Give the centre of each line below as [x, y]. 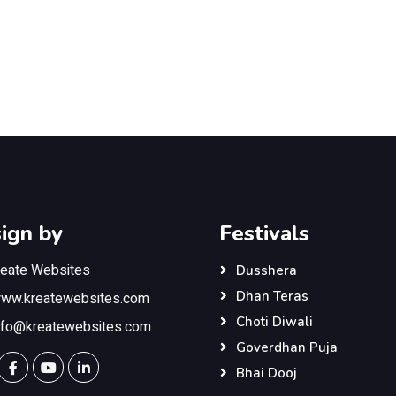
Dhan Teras [272, 296]
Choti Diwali [274, 322]
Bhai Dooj [267, 373]
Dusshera [267, 270]
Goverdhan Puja [287, 347]
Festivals [264, 233]
